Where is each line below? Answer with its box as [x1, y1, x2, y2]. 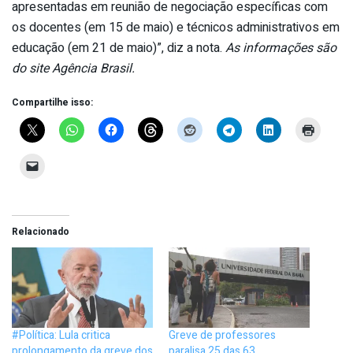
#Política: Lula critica [12, 327, 110, 344]
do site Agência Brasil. [12, 58, 135, 78]
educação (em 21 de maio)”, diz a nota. [12, 38, 225, 58]
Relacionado [12, 224, 69, 239]
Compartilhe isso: [12, 95, 93, 110]
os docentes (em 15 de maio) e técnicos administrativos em [12, 17, 340, 37]
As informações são [225, 38, 336, 58]
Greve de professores [169, 327, 276, 344]
